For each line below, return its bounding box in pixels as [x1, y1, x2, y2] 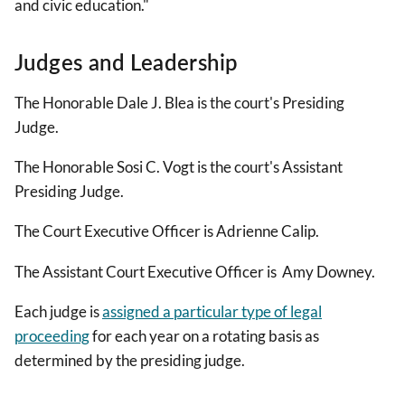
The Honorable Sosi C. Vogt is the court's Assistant [14, 157, 343, 177]
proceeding [14, 325, 89, 345]
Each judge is [14, 301, 102, 321]
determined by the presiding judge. [14, 350, 245, 370]
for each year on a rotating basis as [89, 325, 319, 345]
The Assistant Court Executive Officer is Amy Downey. [14, 261, 375, 281]
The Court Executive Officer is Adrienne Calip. [14, 221, 322, 241]
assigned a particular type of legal [102, 301, 322, 321]
